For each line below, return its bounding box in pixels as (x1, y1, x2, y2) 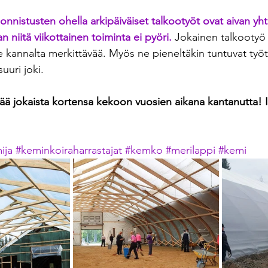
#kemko (125, 144, 163, 157)
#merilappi (166, 144, 215, 157)
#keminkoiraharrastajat (16, 144, 122, 157)
